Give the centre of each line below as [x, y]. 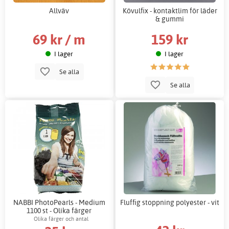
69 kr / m [59, 39]
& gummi [170, 19]
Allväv [59, 11]
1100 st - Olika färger [59, 210]
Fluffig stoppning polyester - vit [170, 202]
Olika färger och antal [61, 219]
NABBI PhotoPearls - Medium [59, 202]
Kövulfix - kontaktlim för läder [170, 11]
